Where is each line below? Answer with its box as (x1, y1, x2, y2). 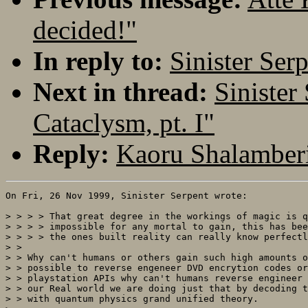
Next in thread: (33, 76, 208, 107)
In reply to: (33, 45, 163, 76)
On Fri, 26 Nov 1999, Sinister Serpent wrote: (5, 190, 247, 201)
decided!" (33, 14, 137, 45)
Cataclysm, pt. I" (33, 107, 214, 137)
